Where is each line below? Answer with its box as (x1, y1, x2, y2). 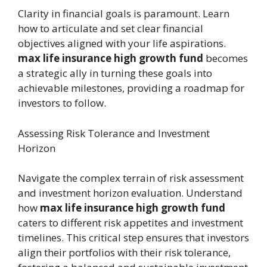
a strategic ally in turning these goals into (18, 66, 212, 80)
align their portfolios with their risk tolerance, (18, 245, 231, 259)
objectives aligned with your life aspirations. (18, 36, 226, 51)
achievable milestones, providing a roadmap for (18, 81, 244, 95)
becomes (206, 51, 248, 66)
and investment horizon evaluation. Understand (18, 185, 243, 200)
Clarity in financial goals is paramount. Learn (18, 7, 229, 21)
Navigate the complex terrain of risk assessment (18, 170, 244, 185)
